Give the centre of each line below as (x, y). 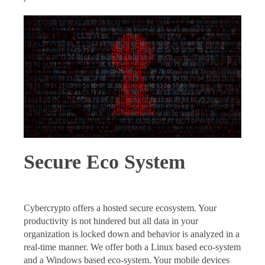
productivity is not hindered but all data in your (111, 221)
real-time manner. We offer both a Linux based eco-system (132, 247)
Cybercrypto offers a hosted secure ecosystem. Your (120, 208)
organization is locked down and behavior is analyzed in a (132, 234)
